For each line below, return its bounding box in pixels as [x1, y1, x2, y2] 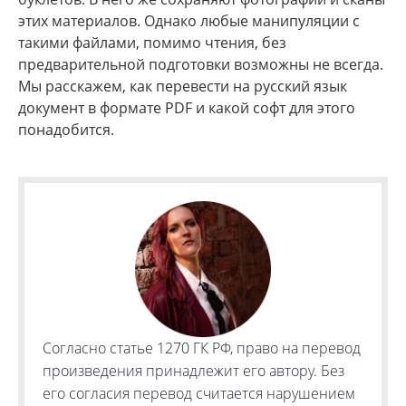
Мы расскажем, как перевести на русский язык [18, 76, 347, 96]
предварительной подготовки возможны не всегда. [18, 54, 383, 74]
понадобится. [18, 120, 114, 140]
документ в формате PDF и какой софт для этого [18, 98, 355, 118]
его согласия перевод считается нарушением [43, 383, 355, 403]
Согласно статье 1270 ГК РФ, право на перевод [43, 338, 361, 358]
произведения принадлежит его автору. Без [43, 361, 344, 381]
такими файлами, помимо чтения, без [18, 33, 286, 53]
